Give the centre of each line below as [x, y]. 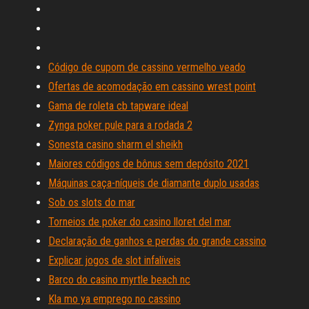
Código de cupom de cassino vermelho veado [147, 67]
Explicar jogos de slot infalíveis [114, 260]
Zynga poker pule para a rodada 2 [120, 125]
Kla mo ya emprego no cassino [114, 299]
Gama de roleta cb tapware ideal [118, 106]
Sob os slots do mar [92, 202]
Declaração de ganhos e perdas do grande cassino [157, 241]
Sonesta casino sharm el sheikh [116, 144]
